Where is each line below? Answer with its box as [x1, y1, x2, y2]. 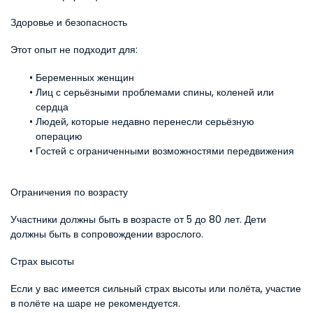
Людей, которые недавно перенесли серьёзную [35, 115, 254, 129]
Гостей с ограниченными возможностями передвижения [35, 144, 294, 158]
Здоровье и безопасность [10, 15, 127, 29]
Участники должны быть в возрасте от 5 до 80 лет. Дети [10, 212, 266, 226]
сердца [36, 100, 68, 114]
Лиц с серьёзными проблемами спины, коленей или [35, 85, 274, 99]
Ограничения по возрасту [10, 185, 128, 199]
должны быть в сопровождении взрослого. [10, 227, 203, 241]
